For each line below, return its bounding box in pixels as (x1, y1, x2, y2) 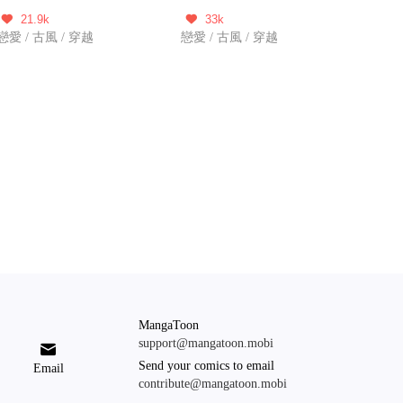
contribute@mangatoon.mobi (139, 377, 287, 390)
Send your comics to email (139, 359, 274, 372)
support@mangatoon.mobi (139, 336, 273, 350)
